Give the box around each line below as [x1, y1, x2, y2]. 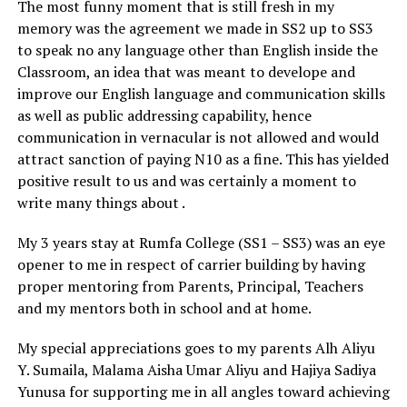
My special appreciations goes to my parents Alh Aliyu [16, 337, 375, 358]
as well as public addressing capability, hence [16, 104, 312, 125]
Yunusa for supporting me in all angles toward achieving [16, 381, 390, 402]
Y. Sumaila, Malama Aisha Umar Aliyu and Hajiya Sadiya [16, 359, 376, 380]
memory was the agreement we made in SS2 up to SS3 [16, 17, 373, 38]
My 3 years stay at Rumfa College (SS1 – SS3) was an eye [16, 232, 385, 253]
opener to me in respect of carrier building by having [16, 253, 365, 274]
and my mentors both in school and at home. [16, 297, 312, 318]
